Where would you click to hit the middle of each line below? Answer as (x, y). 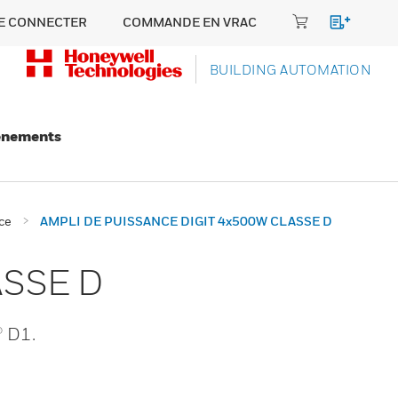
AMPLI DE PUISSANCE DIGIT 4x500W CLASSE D (186, 221)
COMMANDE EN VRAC (190, 22)
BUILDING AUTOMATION (290, 69)
